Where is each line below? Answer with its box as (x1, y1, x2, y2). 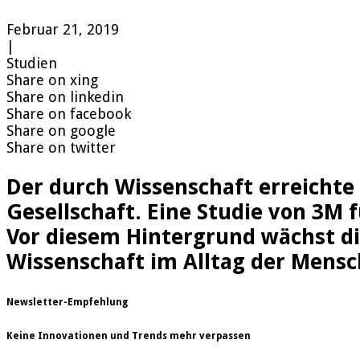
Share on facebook (6, 105, 131, 123)
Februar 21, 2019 (6, 21, 119, 39)
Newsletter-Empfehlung (6, 296, 128, 308)
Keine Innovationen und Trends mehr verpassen (6, 330, 251, 342)
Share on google (6, 122, 116, 140)
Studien (6, 55, 57, 72)
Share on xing (6, 72, 98, 89)
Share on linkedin (6, 88, 124, 106)
